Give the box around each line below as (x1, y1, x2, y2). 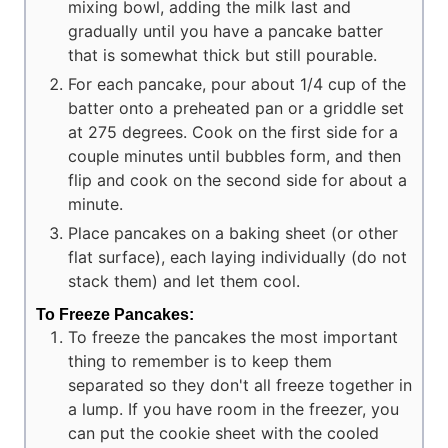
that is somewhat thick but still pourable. (68, 44, 377, 65)
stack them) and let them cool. (68, 270, 300, 291)
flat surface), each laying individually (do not (68, 246, 407, 267)
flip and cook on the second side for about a (68, 169, 407, 190)
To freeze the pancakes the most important (68, 327, 398, 348)
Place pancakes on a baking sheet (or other (68, 222, 398, 243)
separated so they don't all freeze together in (68, 375, 412, 396)
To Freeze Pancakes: (36, 306, 194, 324)
